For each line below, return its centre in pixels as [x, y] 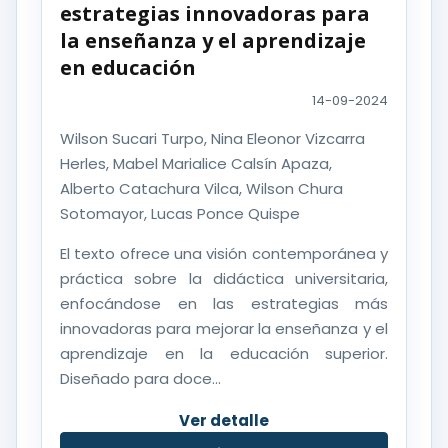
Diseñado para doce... [140, 379]
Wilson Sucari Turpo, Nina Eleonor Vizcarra [212, 139]
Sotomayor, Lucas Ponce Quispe [180, 214]
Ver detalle [224, 421]
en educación [128, 68]
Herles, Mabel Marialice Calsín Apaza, [196, 164]
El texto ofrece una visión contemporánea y [224, 254]
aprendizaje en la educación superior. [224, 354]
